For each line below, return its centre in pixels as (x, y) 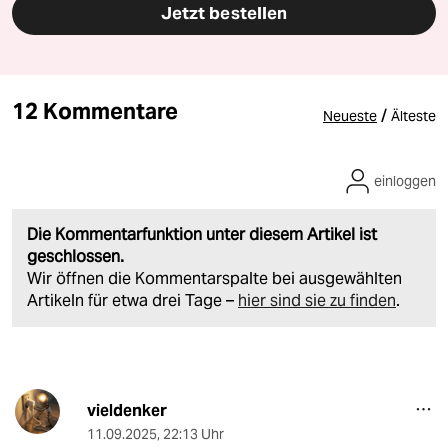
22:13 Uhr (193, 434)
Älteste (413, 116)
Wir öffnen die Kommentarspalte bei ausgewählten (214, 279)
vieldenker (126, 411)
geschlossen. (75, 257)
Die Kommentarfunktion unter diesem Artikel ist (202, 235)
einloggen (405, 181)
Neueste (350, 116)
